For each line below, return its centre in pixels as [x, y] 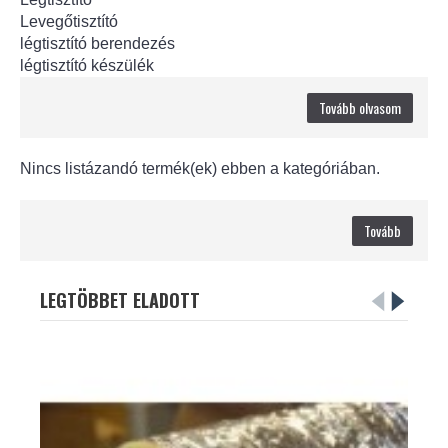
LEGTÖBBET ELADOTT [120, 299]
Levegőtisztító [69, 21]
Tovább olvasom [360, 107]
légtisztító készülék [87, 65]
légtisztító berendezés [97, 43]
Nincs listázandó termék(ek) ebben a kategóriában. [200, 168]
